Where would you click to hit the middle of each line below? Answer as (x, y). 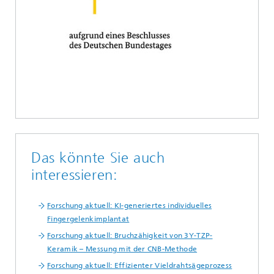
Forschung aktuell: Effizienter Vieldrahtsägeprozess (140, 265)
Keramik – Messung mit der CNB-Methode (122, 249)
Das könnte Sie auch (98, 158)
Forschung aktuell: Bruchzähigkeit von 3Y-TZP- (130, 235)
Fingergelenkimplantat (88, 219)
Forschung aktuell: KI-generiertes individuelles (130, 206)
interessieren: (75, 175)
